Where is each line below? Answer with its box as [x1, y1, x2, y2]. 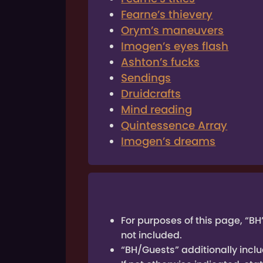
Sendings [121, 70, 171, 86]
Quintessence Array [121, 118, 228, 133]
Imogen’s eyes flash [121, 39, 229, 54]
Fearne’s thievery [121, 7, 213, 22]
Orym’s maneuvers [121, 23, 224, 38]
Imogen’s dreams [121, 134, 216, 149]
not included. [121, 228, 183, 242]
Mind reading [121, 102, 193, 117]
